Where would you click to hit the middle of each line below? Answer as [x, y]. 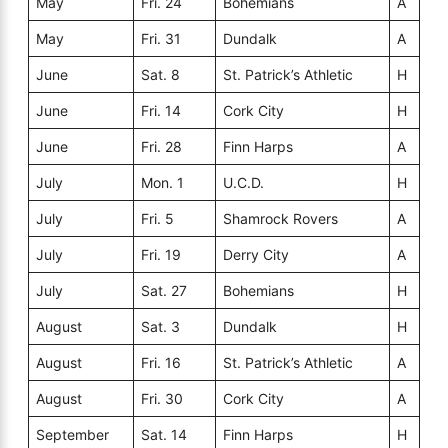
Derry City [256, 254]
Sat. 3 [160, 326]
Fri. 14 [161, 110]
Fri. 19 [161, 254]
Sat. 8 [160, 74]
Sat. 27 [164, 290]
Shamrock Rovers [280, 218]
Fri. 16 [161, 362]
